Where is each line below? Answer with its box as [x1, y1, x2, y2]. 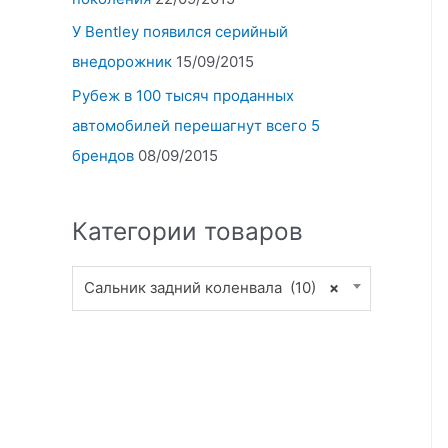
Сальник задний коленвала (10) [84, 278, 317, 298]
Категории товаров [72, 216, 303, 247]
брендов [72, 146, 134, 166]
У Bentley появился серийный [72, 22, 288, 42]
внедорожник [72, 52, 172, 72]
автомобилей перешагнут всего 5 [72, 116, 320, 136]
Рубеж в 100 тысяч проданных [72, 86, 294, 106]
